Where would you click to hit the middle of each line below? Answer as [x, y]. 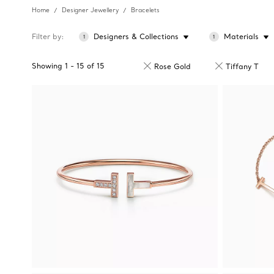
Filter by [46, 37]
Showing [47, 66]
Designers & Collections [136, 37]
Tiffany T [242, 67]
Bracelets [145, 10]
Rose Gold [172, 67]
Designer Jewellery [90, 10]
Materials [241, 37]
